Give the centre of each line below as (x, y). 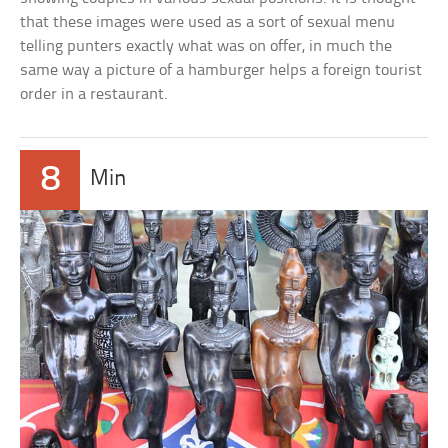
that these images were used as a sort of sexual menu (208, 22)
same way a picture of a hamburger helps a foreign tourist (221, 70)
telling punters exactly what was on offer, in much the (206, 46)
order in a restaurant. (94, 94)
